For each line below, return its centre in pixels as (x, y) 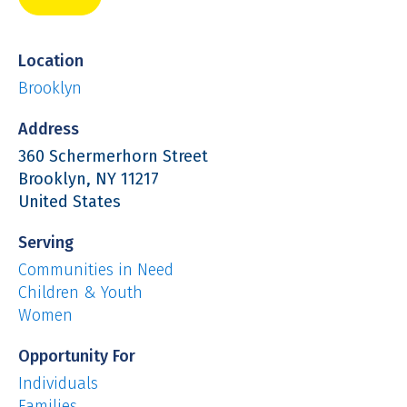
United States (69, 201)
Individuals (58, 383)
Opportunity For (77, 356)
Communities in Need (96, 269)
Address (49, 129)
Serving (46, 242)
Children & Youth (80, 292)
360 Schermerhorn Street (113, 156)
